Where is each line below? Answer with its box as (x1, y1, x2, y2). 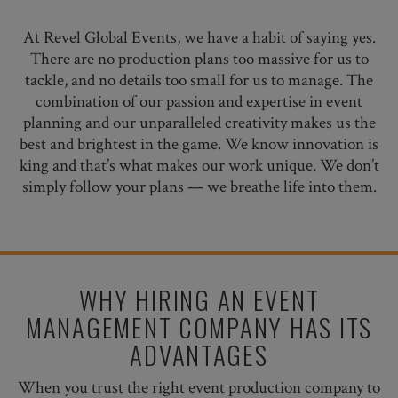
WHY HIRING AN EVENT (78, 281, 320, 318)
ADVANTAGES (130, 336, 268, 373)
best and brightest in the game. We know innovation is (20, 133, 378, 155)
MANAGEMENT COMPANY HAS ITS (26, 308, 372, 346)
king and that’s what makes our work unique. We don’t (19, 155, 379, 177)
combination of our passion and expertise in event (36, 91, 362, 113)
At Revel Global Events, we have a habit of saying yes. (22, 27, 376, 49)
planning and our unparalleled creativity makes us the (22, 112, 376, 134)
